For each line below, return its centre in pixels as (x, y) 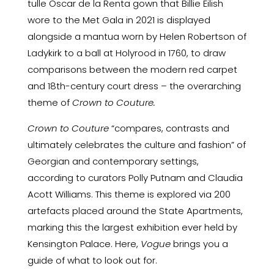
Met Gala (103, 20)
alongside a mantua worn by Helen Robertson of (137, 36)
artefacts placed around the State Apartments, (135, 210)
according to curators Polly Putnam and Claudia (135, 177)
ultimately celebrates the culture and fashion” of (136, 144)
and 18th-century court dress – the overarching (134, 86)
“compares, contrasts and (169, 128)
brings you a (199, 243)
